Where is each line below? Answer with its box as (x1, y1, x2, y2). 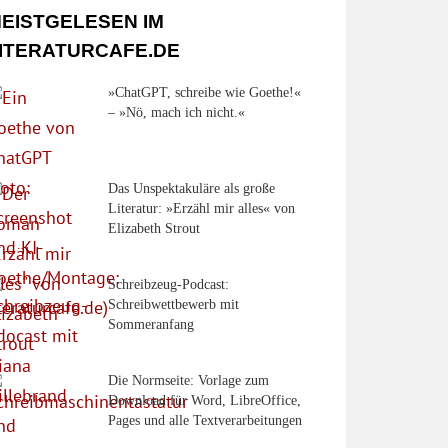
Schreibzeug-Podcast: (108, 276, 229, 292)
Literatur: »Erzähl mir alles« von (108, 200, 295, 216)
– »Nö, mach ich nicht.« (108, 104, 245, 120)
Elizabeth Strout (108, 220, 200, 236)
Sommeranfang (108, 316, 194, 332)
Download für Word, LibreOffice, (108, 392, 301, 408)
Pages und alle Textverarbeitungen (108, 412, 302, 428)
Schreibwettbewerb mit (108, 296, 239, 312)
